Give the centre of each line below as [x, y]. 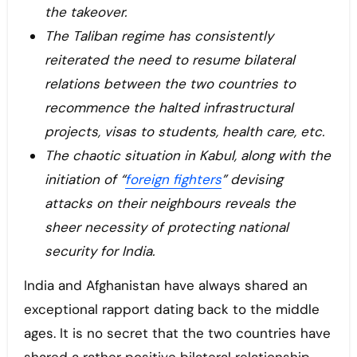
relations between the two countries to [170, 84]
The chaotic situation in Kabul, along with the [187, 156]
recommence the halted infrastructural [169, 108]
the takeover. [87, 12]
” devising [252, 180]
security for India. [99, 251]
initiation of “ [84, 180]
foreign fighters [173, 180]
